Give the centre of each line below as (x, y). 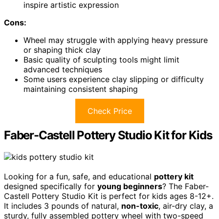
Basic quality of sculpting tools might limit (101, 60)
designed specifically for (51, 186)
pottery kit (174, 176)
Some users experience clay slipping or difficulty (114, 79)
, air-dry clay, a (186, 206)
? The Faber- (186, 186)
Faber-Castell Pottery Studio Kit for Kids (108, 135)
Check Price (109, 111)
